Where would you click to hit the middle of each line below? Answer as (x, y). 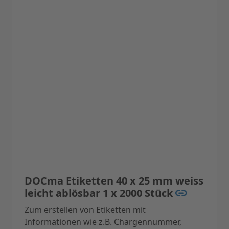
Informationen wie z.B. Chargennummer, (103, 222)
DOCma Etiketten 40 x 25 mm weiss (114, 181)
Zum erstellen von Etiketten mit (85, 210)
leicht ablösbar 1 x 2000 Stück (100, 193)
